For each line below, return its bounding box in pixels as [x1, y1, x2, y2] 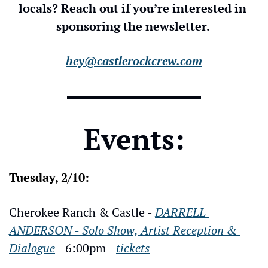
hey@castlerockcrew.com [66, 52, 202, 69]
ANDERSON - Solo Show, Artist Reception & [9, 221, 237, 238]
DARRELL [155, 203, 206, 220]
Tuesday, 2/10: [9, 169, 89, 185]
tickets [116, 239, 150, 256]
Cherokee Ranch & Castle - [9, 203, 155, 220]
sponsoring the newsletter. [56, 17, 212, 34]
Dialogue [9, 239, 55, 256]
